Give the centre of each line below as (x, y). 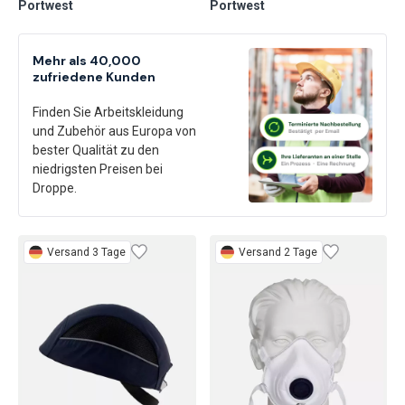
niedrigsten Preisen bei (98, 169)
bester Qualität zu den (96, 150)
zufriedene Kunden (94, 76)
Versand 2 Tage (278, 252)
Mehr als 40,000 (87, 60)
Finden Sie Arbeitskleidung (108, 112)
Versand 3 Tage (86, 252)
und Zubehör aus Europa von (114, 131)
